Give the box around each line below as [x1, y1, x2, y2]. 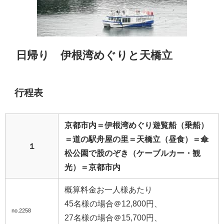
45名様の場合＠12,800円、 [64, 199, 162, 207]
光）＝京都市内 [64, 162, 120, 171]
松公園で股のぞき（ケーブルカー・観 [64, 148, 200, 157]
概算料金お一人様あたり [64, 185, 152, 193]
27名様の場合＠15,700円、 [64, 213, 162, 221]
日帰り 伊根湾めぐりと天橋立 [16, 49, 173, 61]
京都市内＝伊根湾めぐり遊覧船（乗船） [64, 120, 208, 129]
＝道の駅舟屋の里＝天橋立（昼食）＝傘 [64, 134, 208, 143]
